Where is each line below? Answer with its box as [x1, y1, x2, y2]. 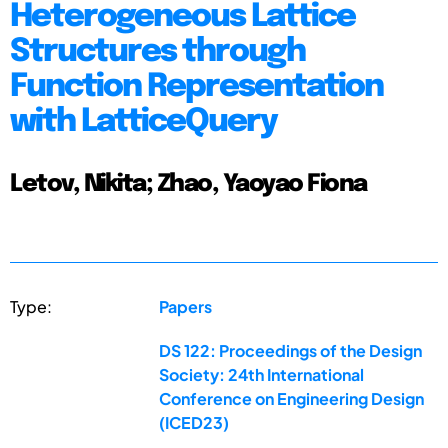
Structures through [10, 35, 305, 69]
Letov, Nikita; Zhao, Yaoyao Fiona [10, 171, 367, 197]
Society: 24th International [159, 363, 365, 385]
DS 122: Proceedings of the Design [159, 339, 423, 361]
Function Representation [10, 70, 383, 104]
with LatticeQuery [10, 105, 277, 139]
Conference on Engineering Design [159, 387, 425, 409]
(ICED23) [159, 411, 230, 433]
